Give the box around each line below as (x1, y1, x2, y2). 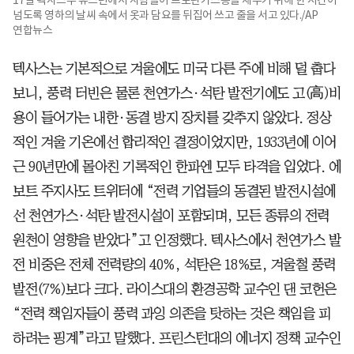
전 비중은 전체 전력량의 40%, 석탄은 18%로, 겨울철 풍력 (13, 257, 336, 272)
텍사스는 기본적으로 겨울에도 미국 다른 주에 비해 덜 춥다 (13, 61, 335, 76)
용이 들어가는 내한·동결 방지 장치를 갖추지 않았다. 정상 (13, 110, 331, 125)
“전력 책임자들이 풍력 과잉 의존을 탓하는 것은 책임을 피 (13, 306, 330, 321)
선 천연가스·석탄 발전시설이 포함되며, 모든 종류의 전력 (13, 208, 330, 223)
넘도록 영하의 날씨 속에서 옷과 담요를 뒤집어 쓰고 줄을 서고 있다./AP (13, 7, 318, 22)
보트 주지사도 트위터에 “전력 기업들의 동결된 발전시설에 (13, 183, 336, 198)
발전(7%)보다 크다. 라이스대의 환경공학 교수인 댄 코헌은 (13, 281, 337, 296)
